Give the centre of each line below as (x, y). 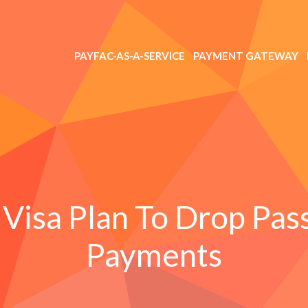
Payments (154, 255)
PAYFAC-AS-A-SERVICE (130, 56)
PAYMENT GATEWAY (246, 56)
